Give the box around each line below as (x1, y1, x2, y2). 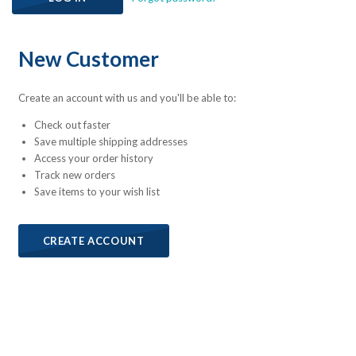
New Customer (17, 45, 159, 72)
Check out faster (33, 118, 110, 131)
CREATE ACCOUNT (42, 234, 145, 247)
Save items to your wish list (33, 184, 160, 198)
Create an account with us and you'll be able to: (17, 91, 236, 104)
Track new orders (33, 168, 115, 181)
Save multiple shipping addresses (33, 134, 188, 148)
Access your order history (33, 151, 153, 164)
